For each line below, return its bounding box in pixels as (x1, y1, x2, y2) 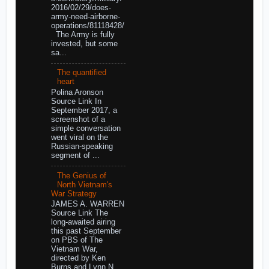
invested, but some (50, 39, 118, 48)
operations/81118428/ (50, 21, 124, 30)
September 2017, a (50, 106, 117, 115)
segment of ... (50, 151, 100, 160)
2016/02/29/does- (50, 3, 111, 12)
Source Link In (50, 97, 101, 106)
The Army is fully (50, 30, 115, 39)
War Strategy (50, 189, 97, 198)
